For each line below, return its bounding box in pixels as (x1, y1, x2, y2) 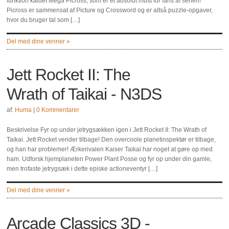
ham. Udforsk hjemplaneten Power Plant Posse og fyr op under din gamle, (7, 155, 212, 163)
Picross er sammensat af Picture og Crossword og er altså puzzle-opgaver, (7, 7, 213, 14)
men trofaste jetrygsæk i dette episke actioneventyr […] (7, 165, 158, 172)
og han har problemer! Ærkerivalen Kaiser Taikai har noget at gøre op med (7, 146, 213, 153)
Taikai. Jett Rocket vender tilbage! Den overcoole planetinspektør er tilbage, (7, 136, 216, 143)
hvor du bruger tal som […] (7, 16, 80, 24)
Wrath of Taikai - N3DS (7, 85, 162, 103)
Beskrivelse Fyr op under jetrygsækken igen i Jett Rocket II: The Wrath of (7, 126, 207, 133)
